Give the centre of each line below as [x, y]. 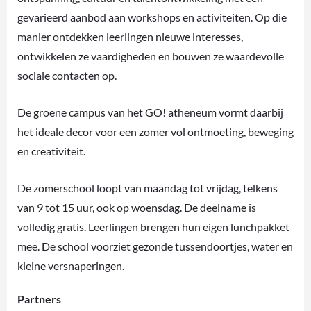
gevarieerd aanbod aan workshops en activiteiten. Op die [152, 17]
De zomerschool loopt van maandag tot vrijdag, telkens [148, 187]
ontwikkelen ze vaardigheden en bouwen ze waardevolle [151, 56]
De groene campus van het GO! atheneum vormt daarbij [150, 112]
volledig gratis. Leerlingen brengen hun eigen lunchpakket [153, 226]
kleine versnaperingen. [71, 265]
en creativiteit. [51, 151]
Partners [39, 299]
